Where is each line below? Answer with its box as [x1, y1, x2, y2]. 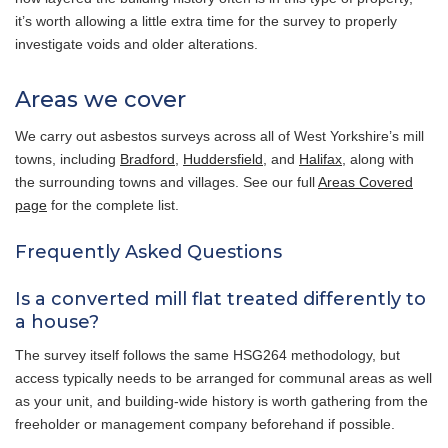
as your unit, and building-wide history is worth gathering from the [15, 392, 428, 409]
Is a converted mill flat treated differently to [15, 287, 426, 310]
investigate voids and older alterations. [15, 35, 258, 52]
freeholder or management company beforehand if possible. [15, 415, 395, 432]
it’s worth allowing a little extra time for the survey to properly [15, 12, 397, 29]
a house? [15, 310, 99, 333]
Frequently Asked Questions [15, 240, 282, 263]
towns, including [15, 150, 120, 167]
